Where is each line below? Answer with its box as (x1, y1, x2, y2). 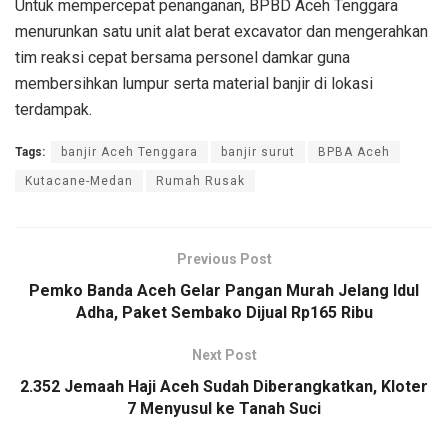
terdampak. (15, 99, 92, 119)
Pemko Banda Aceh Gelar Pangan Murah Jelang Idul (29, 280, 419, 300)
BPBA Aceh (318, 144, 390, 159)
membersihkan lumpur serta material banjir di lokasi (15, 73, 373, 93)
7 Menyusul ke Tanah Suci (127, 398, 321, 418)
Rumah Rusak (156, 173, 245, 188)
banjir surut (221, 144, 295, 159)
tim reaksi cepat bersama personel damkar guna (15, 47, 350, 67)
